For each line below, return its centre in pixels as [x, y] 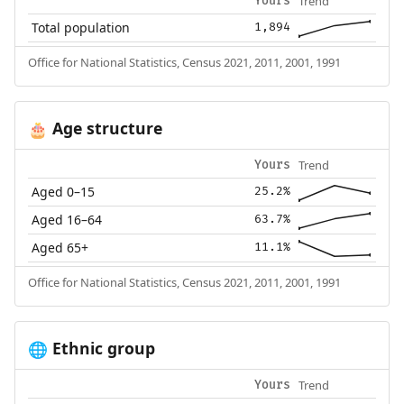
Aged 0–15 [64, 191]
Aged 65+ [60, 247]
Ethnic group [101, 348]
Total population [81, 27]
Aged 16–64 [67, 219]
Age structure [105, 128]
